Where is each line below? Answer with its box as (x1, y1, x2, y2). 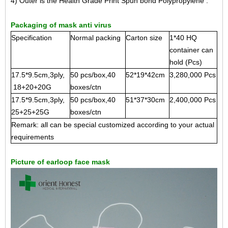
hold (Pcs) (169, 58, 202, 66)
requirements (11, 133, 54, 141)
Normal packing (70, 34, 121, 42)
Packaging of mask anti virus (11, 21, 111, 29)
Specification (11, 34, 52, 42)
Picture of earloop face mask (11, 158, 110, 166)
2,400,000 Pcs (169, 96, 216, 104)
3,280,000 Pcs (169, 71, 216, 79)
